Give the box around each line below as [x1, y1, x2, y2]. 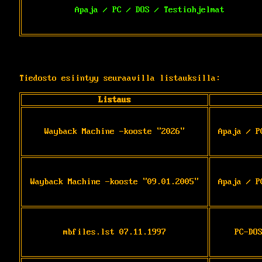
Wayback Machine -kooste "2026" [44, 126, 185, 136]
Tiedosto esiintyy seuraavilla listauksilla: [19, 73, 220, 83]
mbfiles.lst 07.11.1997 [63, 227, 166, 237]
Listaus [98, 95, 131, 105]
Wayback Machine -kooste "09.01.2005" [30, 177, 199, 187]
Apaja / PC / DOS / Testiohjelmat [75, 5, 225, 15]
